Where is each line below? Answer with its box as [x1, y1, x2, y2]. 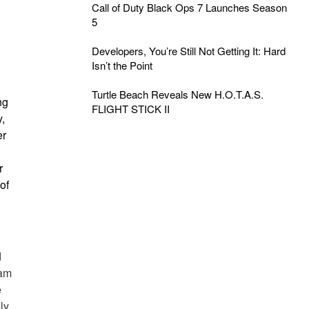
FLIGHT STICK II [91, 101, 170, 116]
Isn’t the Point [91, 58, 152, 72]
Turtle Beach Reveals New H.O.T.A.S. [91, 87, 263, 101]
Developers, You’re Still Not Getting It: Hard [91, 43, 286, 58]
